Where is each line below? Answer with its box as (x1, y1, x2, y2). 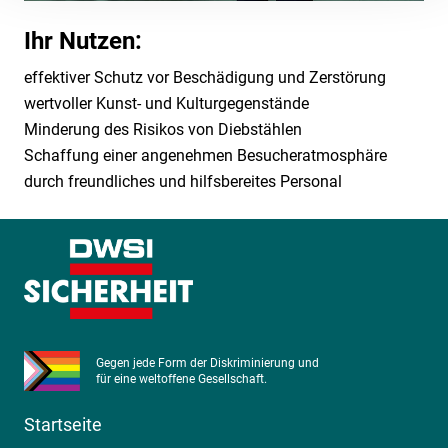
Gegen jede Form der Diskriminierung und (95, 355, 319, 370)
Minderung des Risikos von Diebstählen (24, 119, 302, 139)
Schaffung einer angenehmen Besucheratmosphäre (24, 145, 387, 165)
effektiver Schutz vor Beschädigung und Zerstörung (24, 67, 386, 87)
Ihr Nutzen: (24, 26, 142, 55)
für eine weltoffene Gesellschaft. (95, 371, 267, 386)
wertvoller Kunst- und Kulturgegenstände (24, 93, 309, 113)
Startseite (24, 413, 102, 435)
